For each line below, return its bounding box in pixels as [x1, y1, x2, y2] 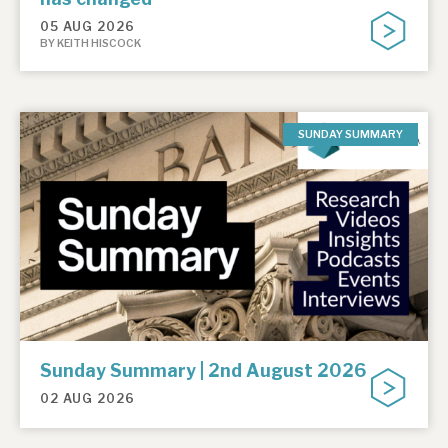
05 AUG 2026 [40, 18, 135, 34]
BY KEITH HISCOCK [40, 36, 141, 50]
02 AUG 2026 [40, 391, 135, 407]
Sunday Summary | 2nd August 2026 [40, 360, 366, 382]
